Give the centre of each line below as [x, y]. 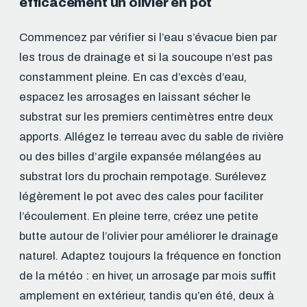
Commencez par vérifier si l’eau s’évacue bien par [148, 37]
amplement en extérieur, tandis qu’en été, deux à [147, 295]
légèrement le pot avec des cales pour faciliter [141, 196]
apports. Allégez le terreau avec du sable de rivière [151, 136]
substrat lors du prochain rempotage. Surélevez [143, 176]
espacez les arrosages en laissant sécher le [135, 97]
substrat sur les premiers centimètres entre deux [146, 116]
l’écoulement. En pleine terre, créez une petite [139, 216]
